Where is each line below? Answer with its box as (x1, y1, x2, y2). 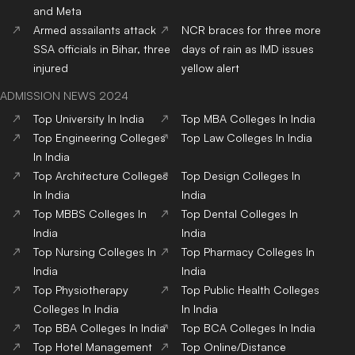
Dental (204, 206, 238, 220)
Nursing (55, 244, 95, 258)
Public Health (204, 282, 271, 296)
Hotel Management (55, 339, 152, 353)
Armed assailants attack (33, 22, 156, 36)
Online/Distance (204, 339, 287, 353)
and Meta (33, 3, 82, 17)
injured (33, 60, 68, 74)
